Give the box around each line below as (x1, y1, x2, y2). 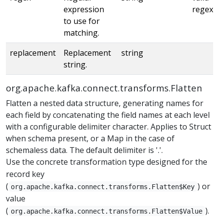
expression (64, 3, 104, 15)
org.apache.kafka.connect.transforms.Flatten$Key (11, 182, 195, 191)
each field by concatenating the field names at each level (6, 109, 210, 120)
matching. (64, 27, 99, 38)
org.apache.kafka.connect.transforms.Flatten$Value (11, 207, 203, 215)
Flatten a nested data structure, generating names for (6, 97, 203, 109)
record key (6, 168, 44, 179)
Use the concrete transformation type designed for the (6, 156, 207, 167)
